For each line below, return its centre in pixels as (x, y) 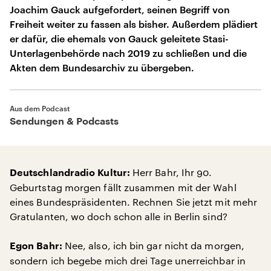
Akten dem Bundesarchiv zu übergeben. (102, 67)
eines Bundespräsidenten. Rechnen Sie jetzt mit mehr (134, 202)
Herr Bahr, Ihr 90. (171, 172)
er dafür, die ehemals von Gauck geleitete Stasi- (119, 38)
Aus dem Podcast (40, 108)
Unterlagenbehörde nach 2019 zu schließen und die (128, 53)
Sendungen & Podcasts (64, 122)
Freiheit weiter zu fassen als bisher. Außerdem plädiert (134, 24)
